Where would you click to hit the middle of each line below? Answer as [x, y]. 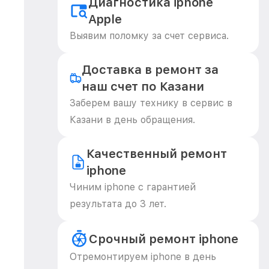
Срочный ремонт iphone [164, 239]
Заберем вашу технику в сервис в [151, 103]
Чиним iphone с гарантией [133, 187]
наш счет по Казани [143, 86]
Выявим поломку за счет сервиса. [149, 36]
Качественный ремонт [157, 154]
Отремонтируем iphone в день [143, 257]
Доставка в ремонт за [150, 70]
